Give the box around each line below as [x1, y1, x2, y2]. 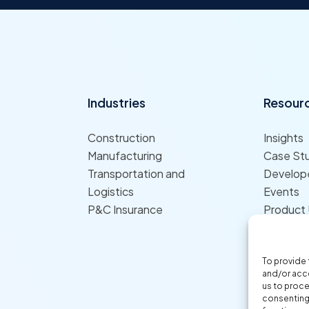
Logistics [87, 184, 134, 199]
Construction [87, 130, 155, 146]
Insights [263, 130, 303, 146]
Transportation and [87, 166, 185, 181]
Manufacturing [87, 148, 162, 163]
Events [263, 184, 299, 199]
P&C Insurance [87, 202, 163, 217]
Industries [87, 94, 146, 111]
